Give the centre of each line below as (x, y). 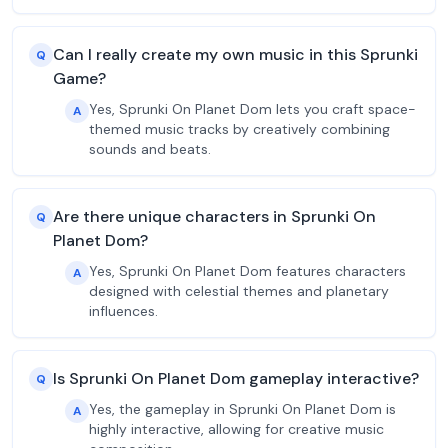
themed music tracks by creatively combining (239, 129)
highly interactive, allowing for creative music (236, 429)
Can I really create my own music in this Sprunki (235, 54)
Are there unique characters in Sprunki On (214, 216)
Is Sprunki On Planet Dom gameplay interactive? (236, 378)
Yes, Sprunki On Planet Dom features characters (247, 271)
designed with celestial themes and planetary (239, 291)
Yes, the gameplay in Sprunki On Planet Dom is (242, 409)
